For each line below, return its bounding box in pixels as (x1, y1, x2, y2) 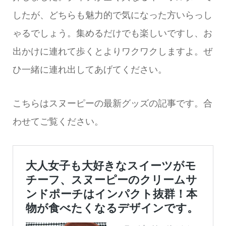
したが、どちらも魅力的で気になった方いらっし (12, 9, 212, 21)
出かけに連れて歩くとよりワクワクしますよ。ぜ (12, 45, 212, 58)
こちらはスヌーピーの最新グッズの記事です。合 (12, 96, 212, 109)
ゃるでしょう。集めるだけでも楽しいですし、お (12, 27, 212, 39)
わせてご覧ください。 (12, 115, 103, 127)
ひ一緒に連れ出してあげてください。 (12, 63, 167, 76)
